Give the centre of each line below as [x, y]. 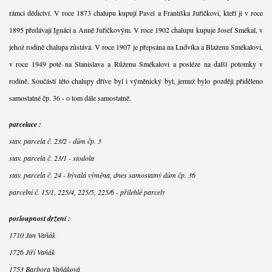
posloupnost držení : [39, 218]
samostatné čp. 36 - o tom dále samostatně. [70, 98]
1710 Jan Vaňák [32, 235]
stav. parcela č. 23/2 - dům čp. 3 [55, 141]
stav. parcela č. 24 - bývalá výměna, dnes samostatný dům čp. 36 [102, 175]
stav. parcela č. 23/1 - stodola [51, 158]
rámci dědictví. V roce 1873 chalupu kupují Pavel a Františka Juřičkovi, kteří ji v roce [136, 13]
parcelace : [25, 124]
